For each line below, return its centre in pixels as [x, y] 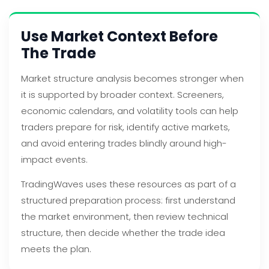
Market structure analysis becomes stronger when [132, 78]
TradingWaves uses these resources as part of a [128, 184]
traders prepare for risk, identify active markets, [125, 127]
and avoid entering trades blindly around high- [124, 143]
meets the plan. [56, 249]
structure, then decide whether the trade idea [123, 233]
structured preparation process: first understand [128, 200]
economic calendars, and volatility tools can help [130, 111]
